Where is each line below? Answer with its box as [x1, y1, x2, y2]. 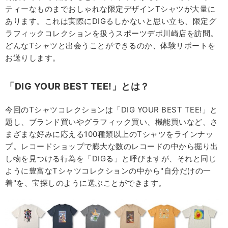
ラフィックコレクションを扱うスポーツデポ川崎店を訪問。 [5, 28, 218, 38]
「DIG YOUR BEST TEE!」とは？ [5, 80, 150, 92]
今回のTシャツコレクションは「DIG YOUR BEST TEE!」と [5, 104, 218, 115]
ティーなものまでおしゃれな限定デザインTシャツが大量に [5, 4, 216, 14]
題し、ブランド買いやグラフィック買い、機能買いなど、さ [5, 117, 218, 127]
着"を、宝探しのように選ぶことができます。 [5, 178, 166, 188]
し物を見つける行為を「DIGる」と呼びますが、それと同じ [5, 153, 216, 163]
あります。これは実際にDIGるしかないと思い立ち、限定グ [5, 16, 216, 26]
